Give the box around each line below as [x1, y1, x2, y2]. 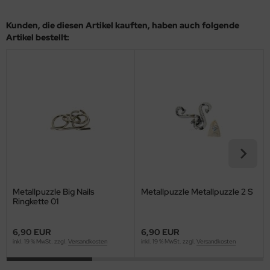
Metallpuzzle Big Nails [13, 186, 95, 197]
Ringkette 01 [13, 195, 58, 207]
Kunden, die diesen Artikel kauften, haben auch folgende [6, 19, 239, 31]
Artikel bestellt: [6, 31, 69, 43]
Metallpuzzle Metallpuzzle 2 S [141, 186, 253, 197]
